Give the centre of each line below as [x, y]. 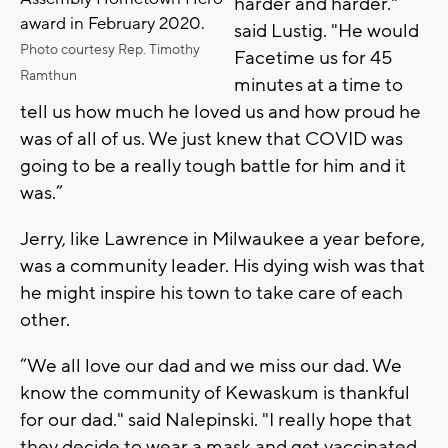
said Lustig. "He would [326, 30]
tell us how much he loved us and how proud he [220, 111]
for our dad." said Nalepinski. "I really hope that [216, 419]
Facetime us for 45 [313, 57]
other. [45, 319]
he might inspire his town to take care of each [211, 292]
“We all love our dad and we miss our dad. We [211, 365]
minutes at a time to [318, 84]
